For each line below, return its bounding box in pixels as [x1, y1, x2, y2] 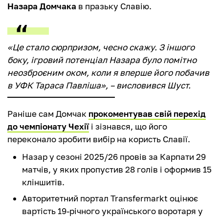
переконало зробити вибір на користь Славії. [7, 134, 190, 145]
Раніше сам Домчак [7, 109, 88, 119]
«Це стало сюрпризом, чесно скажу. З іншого [7, 42, 195, 53]
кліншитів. [22, 177, 65, 188]
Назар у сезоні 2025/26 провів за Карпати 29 [22, 152, 206, 162]
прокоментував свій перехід [88, 109, 206, 119]
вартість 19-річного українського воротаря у [22, 206, 203, 217]
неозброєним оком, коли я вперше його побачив [7, 67, 209, 78]
